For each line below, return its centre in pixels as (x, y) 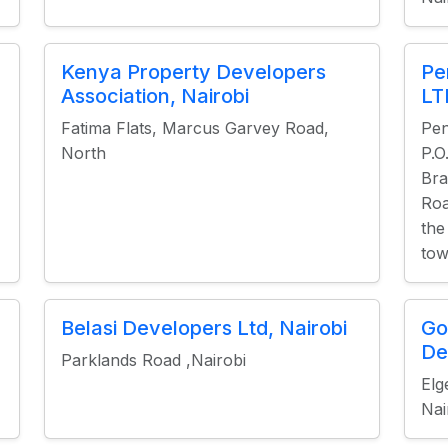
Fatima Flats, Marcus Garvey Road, (194, 128)
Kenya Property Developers (193, 72)
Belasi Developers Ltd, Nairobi (203, 328)
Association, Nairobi (154, 96)
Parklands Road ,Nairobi (153, 360)
